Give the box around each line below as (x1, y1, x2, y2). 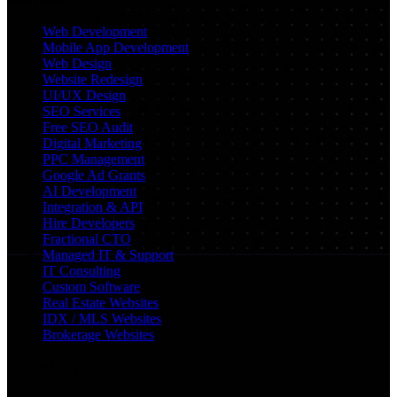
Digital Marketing (43, 135, 142, 151)
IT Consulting (43, 262, 121, 278)
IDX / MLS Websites (43, 310, 161, 326)
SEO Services (43, 103, 121, 119)
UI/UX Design (43, 87, 126, 103)
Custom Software (43, 278, 140, 294)
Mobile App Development (43, 39, 189, 55)
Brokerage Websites (43, 326, 154, 342)
